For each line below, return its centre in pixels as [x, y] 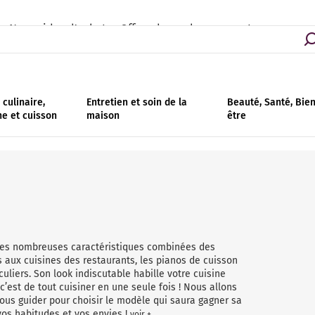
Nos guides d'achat [57, 28]
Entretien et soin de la [137, 102]
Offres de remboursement [186, 28]
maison [103, 116]
